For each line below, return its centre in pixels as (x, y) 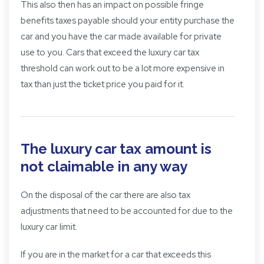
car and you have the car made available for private (121, 37)
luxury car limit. (49, 227)
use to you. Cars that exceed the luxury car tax (110, 53)
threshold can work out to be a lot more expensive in (123, 69)
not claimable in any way (104, 167)
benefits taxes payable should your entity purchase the (128, 21)
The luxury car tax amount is (116, 149)
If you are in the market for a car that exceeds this (116, 255)
